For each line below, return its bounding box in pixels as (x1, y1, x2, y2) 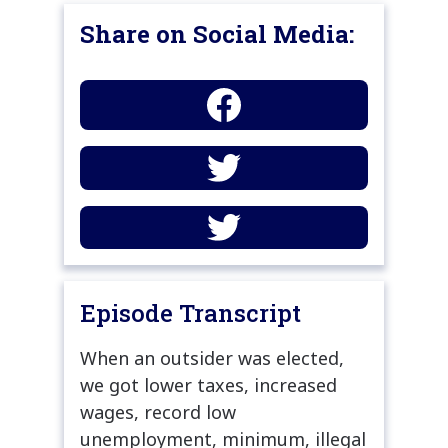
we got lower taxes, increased (80, 372, 337, 397)
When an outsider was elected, (80, 345, 344, 370)
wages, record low (80, 399, 236, 424)
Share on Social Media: (80, 18, 354, 51)
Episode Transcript (80, 296, 301, 329)
